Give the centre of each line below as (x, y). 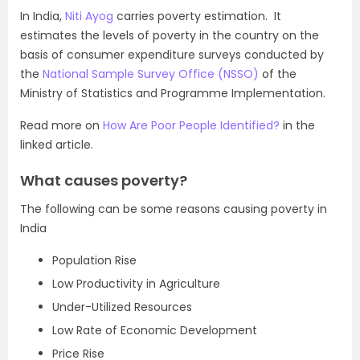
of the (278, 74)
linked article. (57, 145)
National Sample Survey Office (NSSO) (151, 74)
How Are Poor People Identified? (191, 125)
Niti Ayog (89, 16)
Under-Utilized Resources (122, 307)
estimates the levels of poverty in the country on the (170, 35)
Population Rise (94, 260)
